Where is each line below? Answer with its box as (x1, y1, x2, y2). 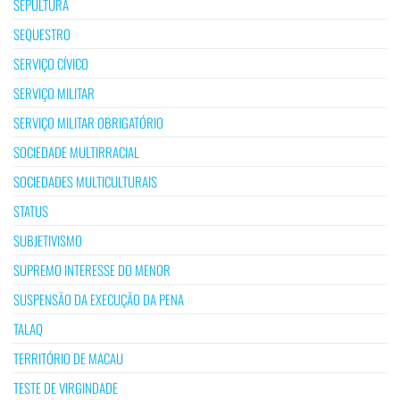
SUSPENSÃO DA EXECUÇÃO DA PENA (13, 288, 184, 309)
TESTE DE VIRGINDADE (13, 377, 118, 397)
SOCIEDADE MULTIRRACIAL (13, 141, 139, 162)
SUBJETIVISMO (13, 229, 82, 250)
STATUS (13, 200, 48, 221)
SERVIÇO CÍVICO (13, 53, 88, 73)
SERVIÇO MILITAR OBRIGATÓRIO (13, 112, 163, 132)
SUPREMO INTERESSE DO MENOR (13, 259, 171, 279)
